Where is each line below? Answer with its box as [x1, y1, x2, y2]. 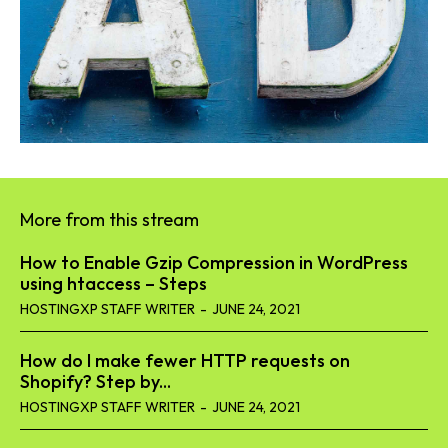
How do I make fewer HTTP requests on [20, 349, 350, 373]
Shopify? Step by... [20, 370, 171, 394]
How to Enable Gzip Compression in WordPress [20, 251, 408, 275]
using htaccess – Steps [20, 272, 207, 296]
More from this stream [20, 208, 199, 232]
